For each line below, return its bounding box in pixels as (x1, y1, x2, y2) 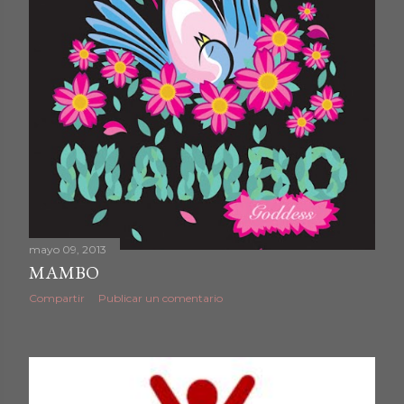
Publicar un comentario (98, 290, 223, 305)
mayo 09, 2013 (29, 242, 106, 256)
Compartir (29, 290, 85, 305)
